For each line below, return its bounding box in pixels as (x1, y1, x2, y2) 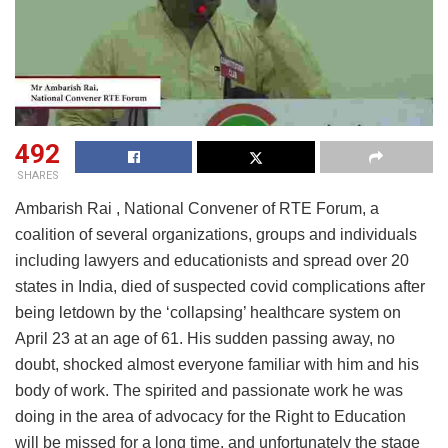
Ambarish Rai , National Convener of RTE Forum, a (15, 200, 379, 217)
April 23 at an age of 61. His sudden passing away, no (15, 330, 395, 347)
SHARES (16, 169, 59, 182)
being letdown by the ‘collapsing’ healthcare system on (15, 304, 401, 321)
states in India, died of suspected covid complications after (15, 278, 425, 295)
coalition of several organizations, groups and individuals (15, 226, 417, 243)
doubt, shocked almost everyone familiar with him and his (15, 356, 419, 373)
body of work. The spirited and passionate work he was (15, 382, 403, 399)
